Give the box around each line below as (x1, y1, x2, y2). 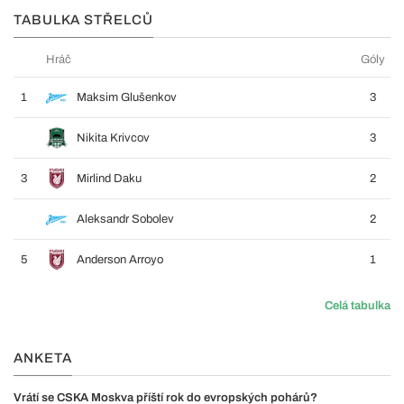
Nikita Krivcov (77, 132, 150, 144)
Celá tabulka (325, 299, 390, 312)
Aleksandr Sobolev (77, 213, 174, 225)
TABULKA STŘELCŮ (14, 13, 153, 27)
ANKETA (14, 351, 72, 365)
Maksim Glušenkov (77, 91, 177, 104)
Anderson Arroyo (77, 253, 163, 266)
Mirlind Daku (77, 172, 142, 185)
